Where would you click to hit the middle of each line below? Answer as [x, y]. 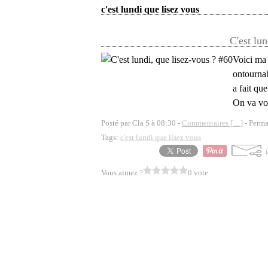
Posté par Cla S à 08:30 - [141, 123]
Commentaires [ [207, 123]
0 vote [198, 173]
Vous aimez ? [122, 173]
